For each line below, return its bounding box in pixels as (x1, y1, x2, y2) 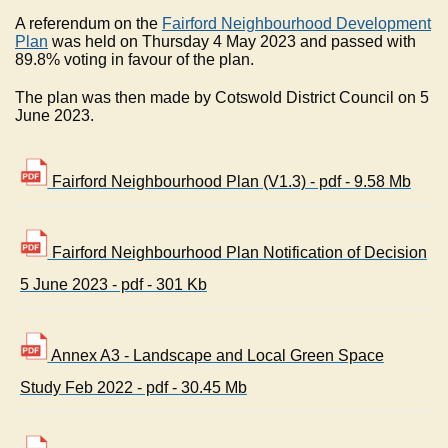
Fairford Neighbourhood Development (162, 15, 431, 33)
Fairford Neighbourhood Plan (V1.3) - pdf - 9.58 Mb (47, 173, 411, 191)
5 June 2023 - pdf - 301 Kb (20, 276, 207, 294)
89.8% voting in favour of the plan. (15, 51, 254, 69)
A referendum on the (15, 15, 162, 33)
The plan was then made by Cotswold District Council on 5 (15, 89, 429, 107)
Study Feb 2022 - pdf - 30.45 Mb (20, 379, 247, 397)
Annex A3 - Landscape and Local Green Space (47, 347, 384, 365)
